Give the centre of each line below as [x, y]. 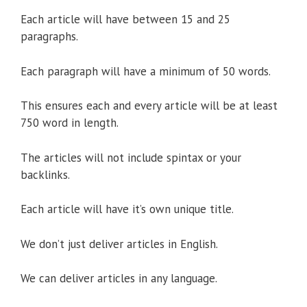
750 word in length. [70, 123]
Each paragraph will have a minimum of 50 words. [146, 71]
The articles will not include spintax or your [131, 157]
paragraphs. [49, 37]
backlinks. [45, 174]
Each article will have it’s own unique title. [127, 209]
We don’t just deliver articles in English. [119, 244]
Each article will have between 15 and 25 [125, 20]
